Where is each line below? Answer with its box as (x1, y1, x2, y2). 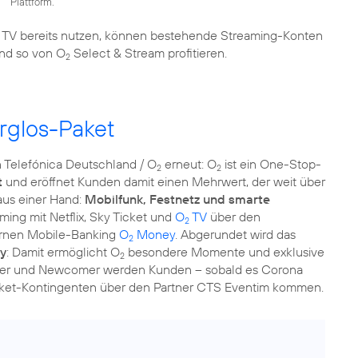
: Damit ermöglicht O (6, 244, 120, 260)
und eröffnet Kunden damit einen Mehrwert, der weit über (2, 173, 325, 189)
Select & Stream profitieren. (70, 45, 227, 61)
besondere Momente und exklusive (125, 244, 324, 260)
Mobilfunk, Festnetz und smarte (85, 191, 270, 207)
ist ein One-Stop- (221, 156, 321, 172)
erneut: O (161, 156, 217, 172)
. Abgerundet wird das (175, 226, 296, 242)
